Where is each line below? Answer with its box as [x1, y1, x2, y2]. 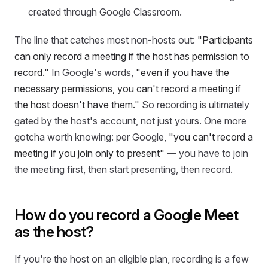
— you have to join [165, 147, 248, 160]
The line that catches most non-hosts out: [14, 34, 197, 47]
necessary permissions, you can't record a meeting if [14, 83, 241, 95]
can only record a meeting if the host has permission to [14, 50, 249, 63]
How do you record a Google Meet [14, 206, 239, 224]
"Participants [197, 34, 253, 47]
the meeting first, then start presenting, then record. [14, 163, 233, 176]
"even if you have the [136, 66, 229, 79]
